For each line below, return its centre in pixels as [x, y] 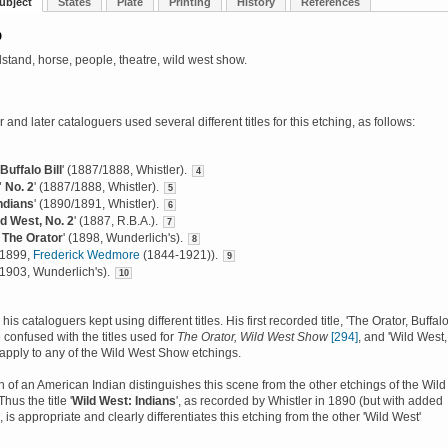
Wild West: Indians [124, 401]
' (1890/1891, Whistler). [98, 204]
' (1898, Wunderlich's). [124, 238]
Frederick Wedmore [86, 255]
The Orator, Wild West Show [252, 337]
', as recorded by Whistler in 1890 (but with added [309, 401]
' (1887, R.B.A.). [117, 221]
